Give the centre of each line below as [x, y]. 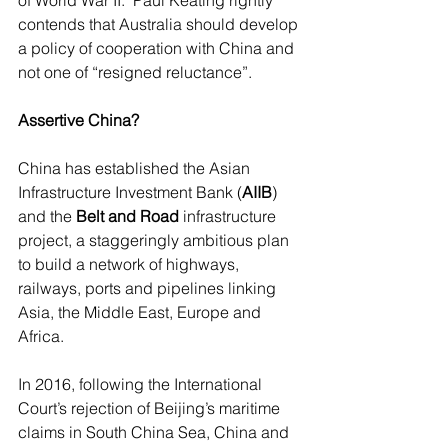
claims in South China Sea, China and [155, 432]
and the [47, 216]
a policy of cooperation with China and [158, 48]
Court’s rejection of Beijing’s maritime [151, 408]
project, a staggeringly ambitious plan [155, 240]
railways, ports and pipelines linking [149, 288]
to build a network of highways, [130, 264]
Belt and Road [127, 216]
